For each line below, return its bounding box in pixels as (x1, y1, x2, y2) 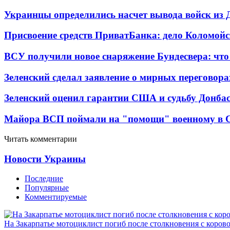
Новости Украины (4, 153, 86, 164)
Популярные (25, 183, 69, 193)
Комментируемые (25, 193, 87, 202)
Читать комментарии (4, 134, 77, 143)
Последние (25, 174, 63, 183)
